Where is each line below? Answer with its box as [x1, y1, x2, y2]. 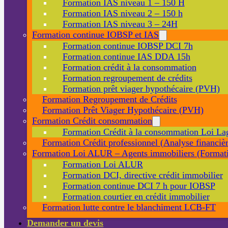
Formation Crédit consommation [32, 115, 153, 126]
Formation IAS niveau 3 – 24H [62, 18, 178, 29]
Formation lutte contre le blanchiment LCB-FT [42, 202, 216, 212]
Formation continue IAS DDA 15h [62, 51, 190, 62]
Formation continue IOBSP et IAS [32, 29, 159, 40]
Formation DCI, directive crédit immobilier [62, 169, 223, 180]
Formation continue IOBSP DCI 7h [62, 40, 193, 51]
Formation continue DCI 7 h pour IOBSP [62, 180, 215, 191]
